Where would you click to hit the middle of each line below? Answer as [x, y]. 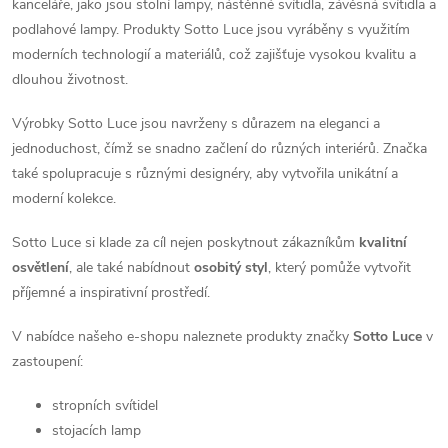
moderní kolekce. [64, 199]
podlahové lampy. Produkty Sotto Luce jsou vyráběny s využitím [211, 30]
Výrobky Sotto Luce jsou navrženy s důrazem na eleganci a [196, 124]
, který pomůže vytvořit [339, 268]
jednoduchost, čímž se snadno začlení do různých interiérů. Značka [219, 149]
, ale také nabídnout [131, 268]
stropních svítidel [105, 406]
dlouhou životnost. [70, 80]
